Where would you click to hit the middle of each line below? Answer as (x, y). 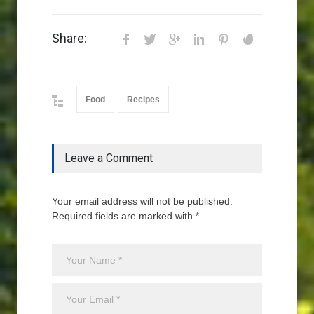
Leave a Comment (109, 158)
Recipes (143, 100)
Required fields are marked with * (125, 216)
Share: (69, 38)
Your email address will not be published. (142, 201)
